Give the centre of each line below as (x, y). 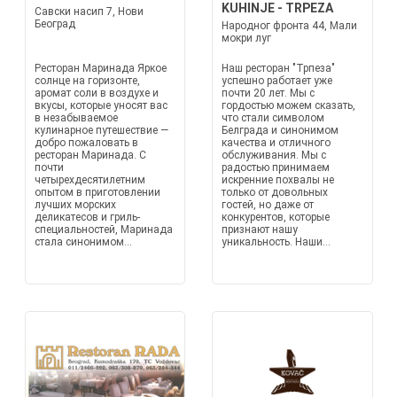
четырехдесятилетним (90, 180)
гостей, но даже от (268, 205)
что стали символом (273, 118)
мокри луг (246, 38)
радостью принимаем (276, 167)
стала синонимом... (83, 242)
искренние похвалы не (278, 180)
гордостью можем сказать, (288, 105)
